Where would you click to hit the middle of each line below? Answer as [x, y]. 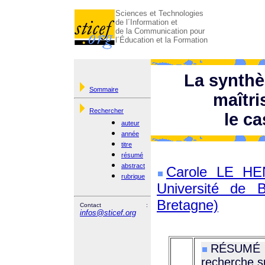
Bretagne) [188, 205]
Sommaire [104, 89]
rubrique [133, 176]
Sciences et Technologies [159, 13]
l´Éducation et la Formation [161, 40]
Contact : [114, 205]
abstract [133, 166]
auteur [130, 123]
